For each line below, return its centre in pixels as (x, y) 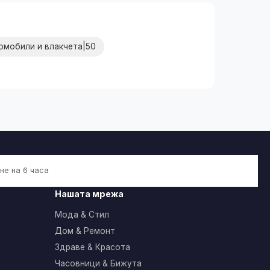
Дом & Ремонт (85, 231)
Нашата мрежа (89, 193)
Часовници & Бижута (98, 263)
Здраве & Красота (93, 247)
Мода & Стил (82, 214)
